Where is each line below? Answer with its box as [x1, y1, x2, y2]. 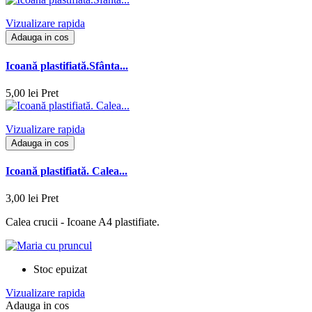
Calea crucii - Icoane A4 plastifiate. [6, 216, 159, 228]
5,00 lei [6, 86, 38, 99]
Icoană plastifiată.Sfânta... [6, 59, 128, 72]
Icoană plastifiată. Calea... [6, 165, 127, 178]
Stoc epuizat [33, 263, 87, 276]
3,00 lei [6, 192, 38, 205]
